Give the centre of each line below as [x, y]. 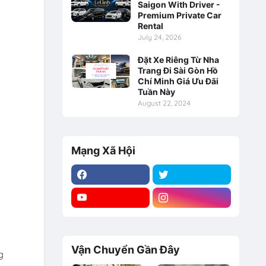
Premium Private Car [179, 15]
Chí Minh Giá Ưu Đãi [178, 81]
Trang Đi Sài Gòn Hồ [178, 70]
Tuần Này [156, 91]
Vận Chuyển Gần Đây [125, 250]
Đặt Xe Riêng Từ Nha [178, 59]
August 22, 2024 [164, 103]
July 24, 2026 [159, 37]
